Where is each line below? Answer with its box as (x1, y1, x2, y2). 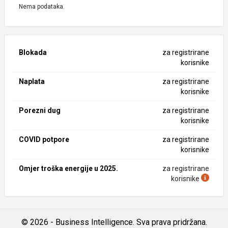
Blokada (19, 48, 47, 56)
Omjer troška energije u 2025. (19, 164, 118, 173)
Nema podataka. (19, 3, 65, 10)
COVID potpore (19, 135, 69, 144)
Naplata (19, 77, 45, 85)
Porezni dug (19, 106, 61, 115)
